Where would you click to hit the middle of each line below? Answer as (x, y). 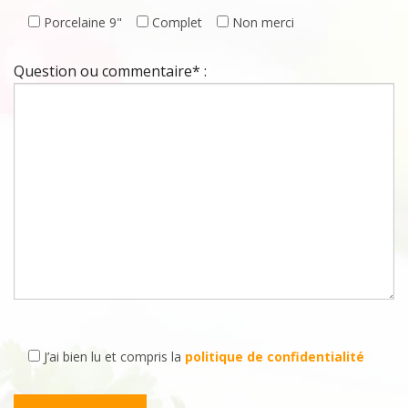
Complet (177, 23)
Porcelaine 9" (83, 23)
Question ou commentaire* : (110, 71)
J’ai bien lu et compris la (114, 357)
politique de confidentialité (275, 357)
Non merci (263, 23)
